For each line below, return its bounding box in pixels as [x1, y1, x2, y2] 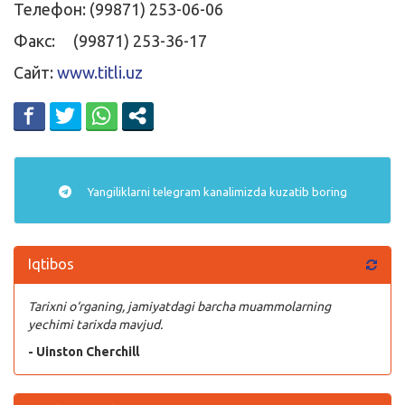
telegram [152, 184, 201, 198]
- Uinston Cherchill [28, 344, 139, 359]
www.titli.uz [57, 62, 143, 81]
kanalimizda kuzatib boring [200, 184, 347, 198]
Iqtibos [28, 255, 74, 272]
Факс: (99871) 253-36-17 [14, 31, 207, 50]
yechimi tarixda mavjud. [28, 316, 163, 332]
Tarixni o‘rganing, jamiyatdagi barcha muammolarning [28, 298, 331, 314]
